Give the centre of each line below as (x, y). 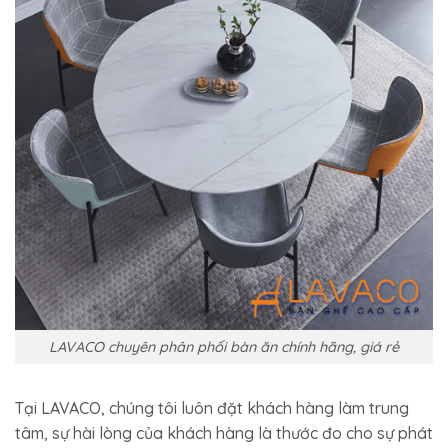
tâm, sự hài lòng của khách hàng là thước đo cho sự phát (224, 433)
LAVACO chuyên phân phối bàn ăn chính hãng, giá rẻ (224, 346)
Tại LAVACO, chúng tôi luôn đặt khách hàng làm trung (212, 408)
